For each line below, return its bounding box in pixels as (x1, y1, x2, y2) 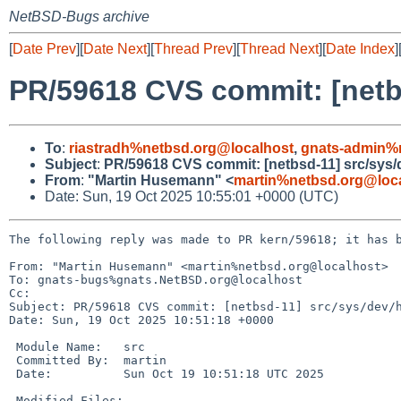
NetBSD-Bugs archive (9, 9, 149, 24)
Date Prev (13, 41, 76, 56)
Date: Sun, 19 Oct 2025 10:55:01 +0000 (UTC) (45, 188, 338, 204)
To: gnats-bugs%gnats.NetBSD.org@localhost (9, 272, 303, 286)
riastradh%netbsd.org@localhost (69, 140, 294, 156)
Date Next (83, 41, 147, 56)
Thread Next (240, 41, 319, 56)
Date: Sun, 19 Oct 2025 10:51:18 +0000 (9, 312, 274, 327)
